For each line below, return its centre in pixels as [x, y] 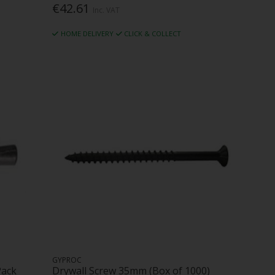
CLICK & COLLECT [153, 34]
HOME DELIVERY [87, 34]
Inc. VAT [107, 10]
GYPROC [67, 260]
